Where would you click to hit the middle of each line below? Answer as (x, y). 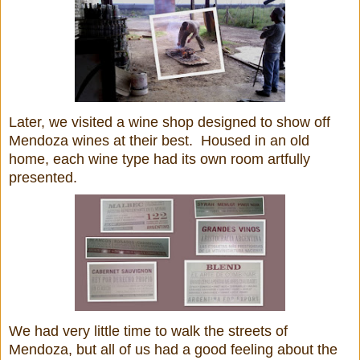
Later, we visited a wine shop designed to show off (170, 122)
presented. (43, 177)
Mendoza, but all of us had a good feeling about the (173, 349)
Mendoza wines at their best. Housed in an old (159, 140)
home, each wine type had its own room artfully (160, 159)
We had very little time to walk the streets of (148, 331)
